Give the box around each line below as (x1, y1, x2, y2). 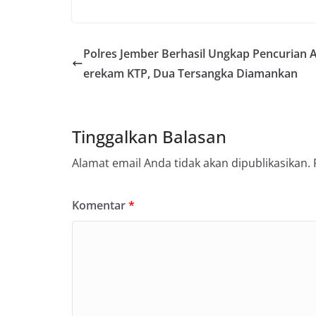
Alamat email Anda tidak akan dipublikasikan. (72, 155, 310, 171)
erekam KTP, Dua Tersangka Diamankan (83, 66, 298, 82)
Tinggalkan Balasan (72, 125, 226, 149)
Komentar (72, 197, 128, 214)
